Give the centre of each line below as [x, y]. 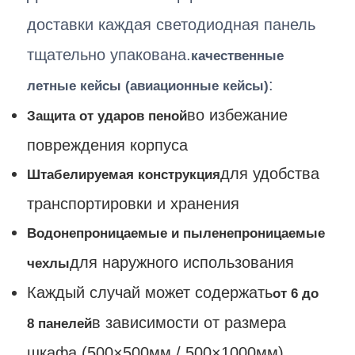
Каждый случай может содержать [150, 292]
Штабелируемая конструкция [124, 174]
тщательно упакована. [109, 54]
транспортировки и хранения [134, 203]
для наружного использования [182, 262]
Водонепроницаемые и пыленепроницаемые [176, 233]
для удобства [270, 173]
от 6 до [296, 293]
